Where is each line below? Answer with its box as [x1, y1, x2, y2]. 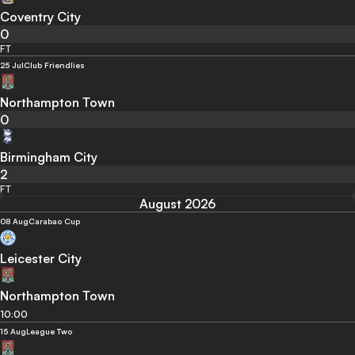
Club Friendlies [24, 60, 85, 71]
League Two [26, 326, 72, 337]
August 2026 [139, 196, 216, 212]
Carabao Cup [29, 216, 80, 227]
